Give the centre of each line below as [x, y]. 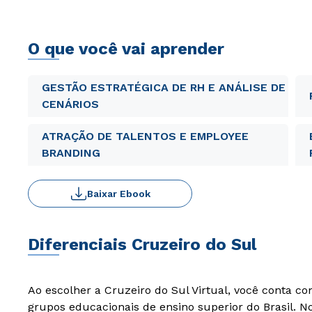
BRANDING [71, 153]
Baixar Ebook [118, 194]
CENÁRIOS [70, 104]
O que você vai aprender [126, 49]
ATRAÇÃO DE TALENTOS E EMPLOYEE [145, 136]
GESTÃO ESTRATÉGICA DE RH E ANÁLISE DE [164, 87]
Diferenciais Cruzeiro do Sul [142, 244]
